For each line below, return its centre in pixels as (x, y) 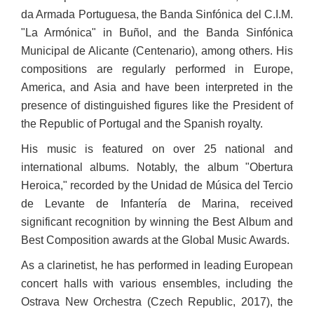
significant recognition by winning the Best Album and (157, 222)
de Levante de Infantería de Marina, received (157, 204)
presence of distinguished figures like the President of (157, 105)
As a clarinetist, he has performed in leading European (157, 265)
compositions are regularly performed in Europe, (157, 69)
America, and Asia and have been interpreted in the (157, 87)
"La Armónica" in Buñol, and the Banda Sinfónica (157, 33)
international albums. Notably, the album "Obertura (157, 167)
